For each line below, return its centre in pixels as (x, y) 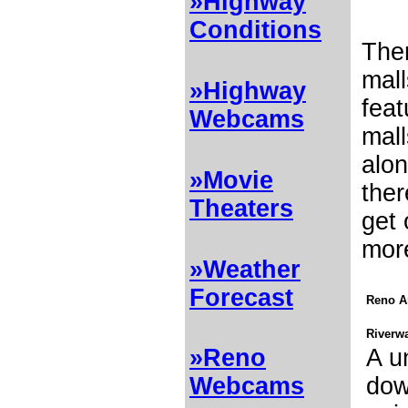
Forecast (241, 297)
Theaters (241, 208)
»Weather (245, 269)
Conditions (255, 31)
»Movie (231, 180)
